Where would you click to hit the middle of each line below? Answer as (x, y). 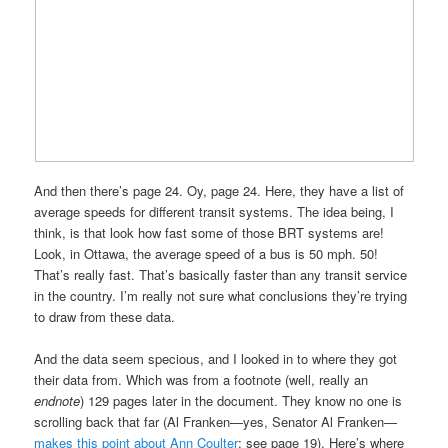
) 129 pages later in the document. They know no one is (241, 400)
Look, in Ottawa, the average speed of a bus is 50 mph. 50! (206, 253)
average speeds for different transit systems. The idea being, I (214, 211)
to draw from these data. (105, 316)
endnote (57, 400)
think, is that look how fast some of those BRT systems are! (209, 232)
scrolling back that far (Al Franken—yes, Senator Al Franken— (216, 421)
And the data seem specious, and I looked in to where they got (216, 358)
